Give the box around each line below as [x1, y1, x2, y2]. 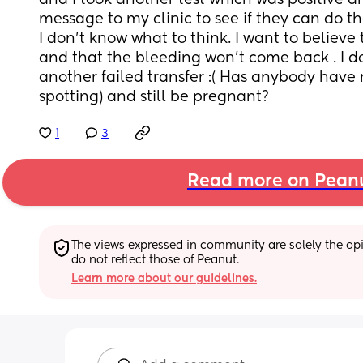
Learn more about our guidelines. [71, 272, 257, 284]
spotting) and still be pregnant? [39, 90, 269, 105]
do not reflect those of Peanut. [71, 254, 239, 266]
